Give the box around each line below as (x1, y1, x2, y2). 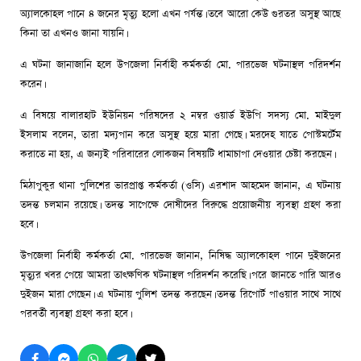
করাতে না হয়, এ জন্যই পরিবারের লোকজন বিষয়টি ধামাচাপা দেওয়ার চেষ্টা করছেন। (20, 147, 334, 162)
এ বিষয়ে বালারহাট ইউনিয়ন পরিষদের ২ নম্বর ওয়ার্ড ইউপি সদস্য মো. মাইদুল (20, 109, 341, 123)
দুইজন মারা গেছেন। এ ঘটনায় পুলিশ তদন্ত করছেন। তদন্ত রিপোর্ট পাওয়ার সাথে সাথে (20, 288, 341, 302)
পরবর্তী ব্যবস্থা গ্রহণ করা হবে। (20, 307, 130, 322)
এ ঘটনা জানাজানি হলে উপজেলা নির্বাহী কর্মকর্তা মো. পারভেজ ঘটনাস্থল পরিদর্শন (20, 58, 341, 73)
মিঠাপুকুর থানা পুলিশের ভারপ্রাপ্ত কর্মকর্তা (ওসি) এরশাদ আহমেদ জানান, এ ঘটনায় (20, 179, 341, 193)
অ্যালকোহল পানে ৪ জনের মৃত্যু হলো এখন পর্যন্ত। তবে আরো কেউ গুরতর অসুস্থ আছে (20, 7, 341, 22)
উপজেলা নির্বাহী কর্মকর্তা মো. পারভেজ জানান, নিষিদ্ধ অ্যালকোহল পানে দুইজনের (20, 249, 341, 263)
